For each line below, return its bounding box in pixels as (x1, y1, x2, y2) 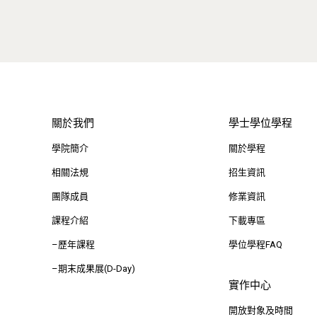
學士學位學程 (228, 116, 292, 129)
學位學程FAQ (228, 238, 282, 250)
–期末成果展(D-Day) (51, 263, 135, 274)
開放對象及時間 (228, 304, 293, 316)
